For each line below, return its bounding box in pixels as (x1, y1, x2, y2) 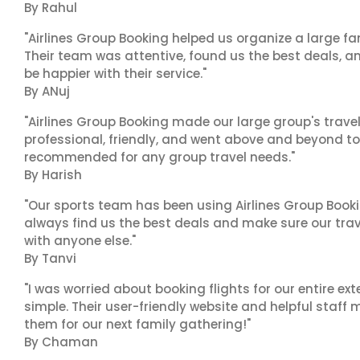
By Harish (24, 166, 82, 183)
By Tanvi (24, 250, 76, 267)
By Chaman (24, 333, 98, 350)
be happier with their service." (24, 65, 207, 82)
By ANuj (24, 83, 70, 100)
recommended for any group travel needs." (24, 149, 295, 166)
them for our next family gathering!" (24, 316, 251, 333)
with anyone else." (24, 232, 136, 249)
